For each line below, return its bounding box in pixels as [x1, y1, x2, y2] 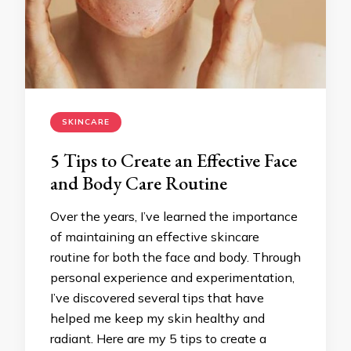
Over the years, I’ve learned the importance [50, 208, 298, 224]
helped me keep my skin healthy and [50, 310, 265, 326]
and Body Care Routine [50, 171, 227, 195]
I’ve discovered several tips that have [50, 290, 264, 306]
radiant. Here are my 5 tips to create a [50, 331, 266, 346]
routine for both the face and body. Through [50, 249, 301, 265]
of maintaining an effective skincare [50, 229, 259, 244]
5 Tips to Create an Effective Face [50, 148, 297, 172]
